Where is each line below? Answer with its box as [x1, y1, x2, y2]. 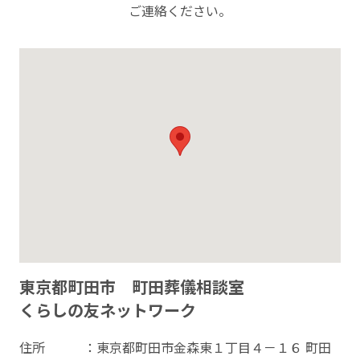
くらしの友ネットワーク [18, 298, 196, 322]
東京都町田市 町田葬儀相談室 [18, 275, 244, 299]
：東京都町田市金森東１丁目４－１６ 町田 [83, 337, 331, 358]
